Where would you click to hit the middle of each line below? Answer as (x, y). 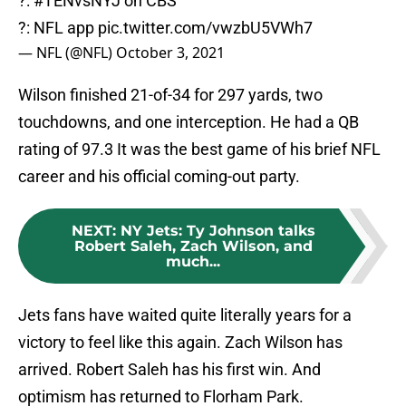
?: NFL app (58, 28)
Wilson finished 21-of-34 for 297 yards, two (170, 95)
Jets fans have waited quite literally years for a (185, 315)
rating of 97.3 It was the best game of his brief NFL (199, 150)
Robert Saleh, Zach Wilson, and (193, 246)
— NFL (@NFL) (67, 53)
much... (193, 262)
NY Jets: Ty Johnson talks (217, 231)
